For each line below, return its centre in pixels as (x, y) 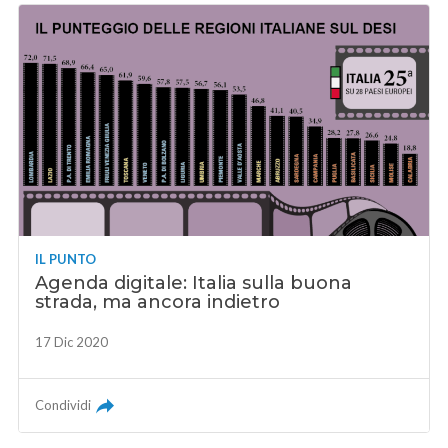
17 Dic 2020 (72, 341)
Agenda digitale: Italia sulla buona (194, 282)
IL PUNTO (66, 258)
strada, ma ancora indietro (158, 301)
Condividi (63, 404)
